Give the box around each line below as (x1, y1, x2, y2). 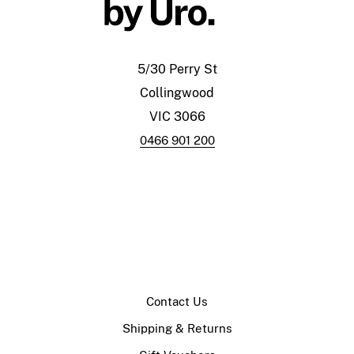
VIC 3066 (149, 108, 205, 124)
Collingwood (140, 85, 214, 100)
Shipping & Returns (122, 321, 232, 335)
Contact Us (146, 294, 208, 308)
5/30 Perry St (137, 61, 217, 77)
